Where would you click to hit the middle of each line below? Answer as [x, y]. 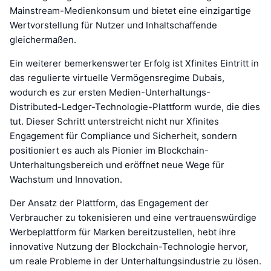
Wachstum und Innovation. [66, 179]
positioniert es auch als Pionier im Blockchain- [109, 150]
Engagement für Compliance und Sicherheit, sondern [123, 135]
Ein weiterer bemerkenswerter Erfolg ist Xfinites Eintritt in [134, 63]
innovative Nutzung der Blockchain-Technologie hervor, [129, 246]
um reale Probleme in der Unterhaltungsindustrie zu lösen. [135, 261]
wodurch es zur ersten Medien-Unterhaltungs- [110, 92]
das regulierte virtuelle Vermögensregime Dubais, [117, 77]
